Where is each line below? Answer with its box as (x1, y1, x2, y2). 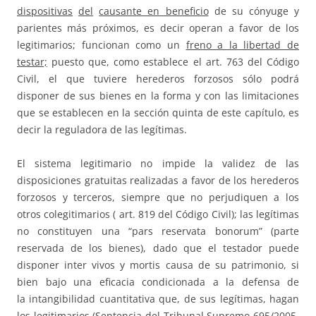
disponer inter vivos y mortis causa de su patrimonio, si (17, 258, 299, 272)
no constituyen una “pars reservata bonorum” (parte (17, 224, 299, 238)
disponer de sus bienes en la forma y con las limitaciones (17, 89, 299, 103)
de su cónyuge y (208, 4, 299, 18)
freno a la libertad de (186, 38, 299, 52)
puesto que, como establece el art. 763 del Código (47, 55, 299, 69)
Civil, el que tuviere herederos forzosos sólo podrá (17, 72, 299, 86)
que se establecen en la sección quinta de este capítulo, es (17, 106, 299, 120)
